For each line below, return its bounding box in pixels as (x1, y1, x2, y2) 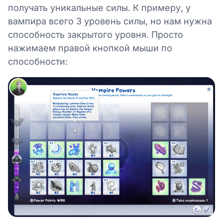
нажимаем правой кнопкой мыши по (8, 42, 172, 53)
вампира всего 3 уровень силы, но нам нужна (8, 15, 212, 26)
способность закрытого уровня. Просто (8, 29, 183, 40)
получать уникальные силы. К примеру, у (8, 2, 191, 13)
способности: (8, 56, 68, 67)
